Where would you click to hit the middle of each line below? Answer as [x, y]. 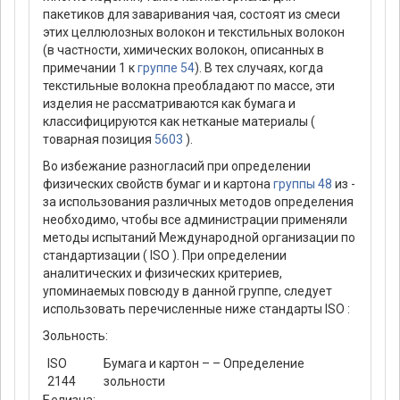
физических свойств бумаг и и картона [158, 184]
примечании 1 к [90, 68]
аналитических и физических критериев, [162, 274]
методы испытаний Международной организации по [199, 238]
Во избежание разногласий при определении [177, 167]
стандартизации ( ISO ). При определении [165, 256]
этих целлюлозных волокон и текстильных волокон [194, 33]
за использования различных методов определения [198, 202]
